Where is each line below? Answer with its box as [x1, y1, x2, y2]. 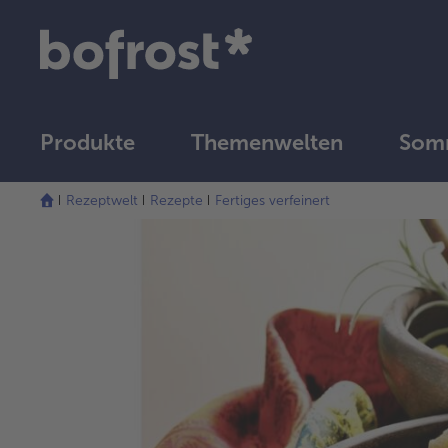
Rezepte [150, 191, 203, 209]
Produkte [40, 128, 135, 156]
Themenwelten [191, 128, 343, 156]
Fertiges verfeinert [215, 191, 330, 209]
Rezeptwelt [66, 191, 138, 209]
